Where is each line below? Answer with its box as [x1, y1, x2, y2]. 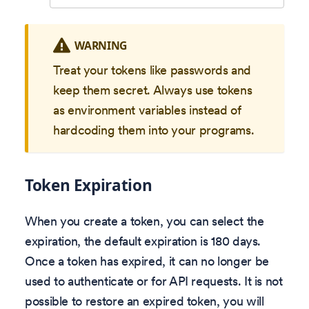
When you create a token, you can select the [25, 212, 264, 229]
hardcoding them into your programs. [53, 122, 255, 139]
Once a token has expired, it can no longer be [25, 252, 269, 269]
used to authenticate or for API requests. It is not [25, 272, 283, 289]
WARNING [74, 37, 127, 53]
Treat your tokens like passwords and [53, 62, 252, 79]
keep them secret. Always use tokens [53, 82, 252, 99]
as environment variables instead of [53, 102, 241, 119]
